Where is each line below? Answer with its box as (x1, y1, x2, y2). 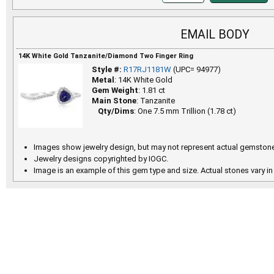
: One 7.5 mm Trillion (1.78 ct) (134, 106, 236, 116)
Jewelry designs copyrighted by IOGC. (34, 154, 168, 163)
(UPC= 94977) (171, 64, 221, 74)
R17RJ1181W (124, 64, 171, 74)
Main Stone (92, 95, 136, 105)
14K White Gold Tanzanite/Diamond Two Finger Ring (18, 51, 193, 60)
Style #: (92, 64, 124, 74)
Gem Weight (92, 85, 138, 95)
